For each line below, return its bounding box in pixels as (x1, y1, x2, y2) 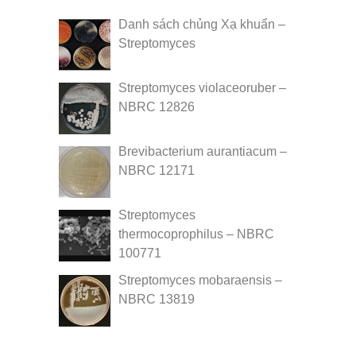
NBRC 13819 (118, 292, 195, 306)
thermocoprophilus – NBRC (118, 226, 274, 241)
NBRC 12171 (118, 163, 195, 177)
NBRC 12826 (118, 99, 195, 114)
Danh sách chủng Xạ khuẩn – (118, 17, 285, 31)
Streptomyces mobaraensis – (118, 273, 282, 287)
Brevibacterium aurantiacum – (118, 144, 287, 158)
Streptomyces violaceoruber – (118, 80, 286, 95)
